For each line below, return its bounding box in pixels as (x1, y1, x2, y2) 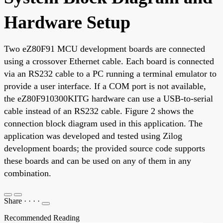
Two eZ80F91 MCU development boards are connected (4, 43, 205, 54)
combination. (4, 168, 51, 178)
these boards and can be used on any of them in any (4, 155, 191, 166)
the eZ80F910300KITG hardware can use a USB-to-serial (4, 93, 213, 104)
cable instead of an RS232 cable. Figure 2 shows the (4, 106, 194, 116)
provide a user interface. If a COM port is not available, (4, 81, 206, 91)
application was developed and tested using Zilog (4, 130, 182, 141)
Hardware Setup (4, 12, 130, 32)
